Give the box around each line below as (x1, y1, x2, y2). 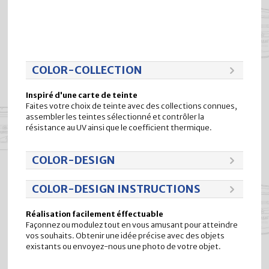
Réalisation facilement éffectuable (26, 210, 164, 219)
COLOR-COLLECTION (32, 63, 143, 77)
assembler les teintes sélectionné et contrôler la (26, 112, 205, 121)
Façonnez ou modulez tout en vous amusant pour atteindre (26, 220, 238, 229)
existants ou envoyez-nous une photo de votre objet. (26, 242, 222, 251)
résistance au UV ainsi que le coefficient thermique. (26, 123, 213, 132)
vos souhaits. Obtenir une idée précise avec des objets (26, 231, 225, 240)
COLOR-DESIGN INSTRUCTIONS (32, 182, 201, 196)
